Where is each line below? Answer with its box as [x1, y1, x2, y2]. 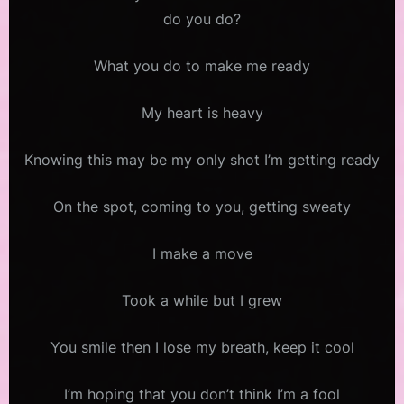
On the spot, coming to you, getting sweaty [53, 197, 351, 216]
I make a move [151, 243, 252, 262]
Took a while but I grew [122, 290, 282, 309]
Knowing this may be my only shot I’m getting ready [24, 150, 380, 169]
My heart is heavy [141, 103, 263, 122]
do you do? [163, 9, 241, 28]
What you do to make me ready [94, 56, 310, 75]
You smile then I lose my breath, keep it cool [50, 337, 354, 356]
